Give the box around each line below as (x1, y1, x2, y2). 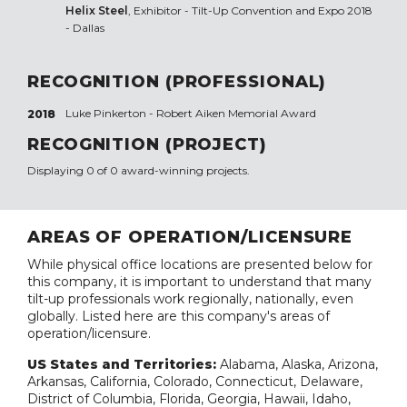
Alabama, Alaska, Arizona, (220, 356, 378, 373)
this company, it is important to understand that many (27, 273, 372, 291)
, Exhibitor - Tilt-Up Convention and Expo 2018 (127, 4, 372, 18)
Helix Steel (65, 4, 128, 18)
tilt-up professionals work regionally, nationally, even (27, 291, 353, 308)
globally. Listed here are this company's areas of (27, 308, 330, 325)
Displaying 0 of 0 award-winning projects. (27, 164, 250, 178)
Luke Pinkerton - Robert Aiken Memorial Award (65, 106, 316, 121)
